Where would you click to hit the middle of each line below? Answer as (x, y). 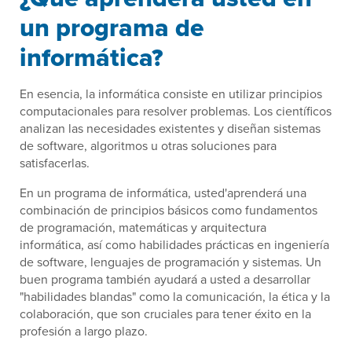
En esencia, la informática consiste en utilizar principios (171, 94)
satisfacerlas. (55, 163)
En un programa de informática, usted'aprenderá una (163, 193)
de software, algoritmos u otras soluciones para (148, 146)
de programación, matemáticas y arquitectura (143, 227)
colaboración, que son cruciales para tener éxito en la (165, 314)
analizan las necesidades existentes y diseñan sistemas (170, 128)
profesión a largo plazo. (84, 331)
